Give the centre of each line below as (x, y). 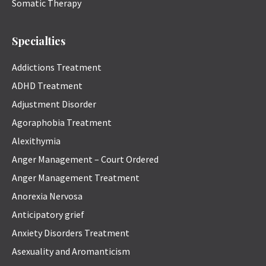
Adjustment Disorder (54, 104)
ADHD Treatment (47, 86)
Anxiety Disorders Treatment (71, 233)
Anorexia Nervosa (47, 196)
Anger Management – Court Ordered (85, 159)
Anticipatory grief (48, 215)
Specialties (39, 41)
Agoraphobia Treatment (62, 123)
